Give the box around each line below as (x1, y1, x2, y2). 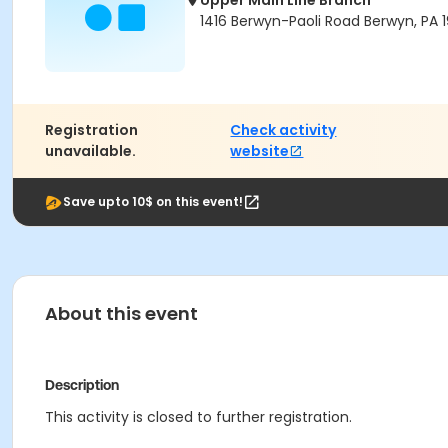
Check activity (230, 120, 337, 140)
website (230, 141, 290, 161)
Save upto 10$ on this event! (63, 193, 243, 210)
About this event (45, 301, 198, 326)
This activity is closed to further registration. (45, 407, 352, 427)
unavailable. (45, 141, 136, 161)
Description (45, 377, 119, 393)
